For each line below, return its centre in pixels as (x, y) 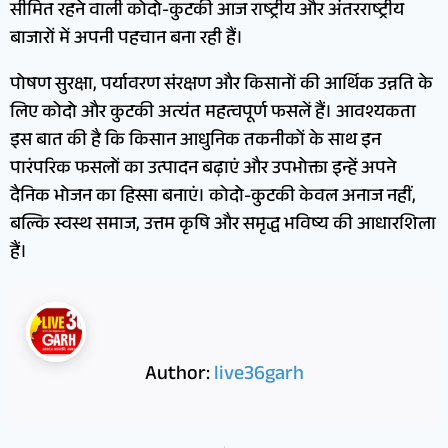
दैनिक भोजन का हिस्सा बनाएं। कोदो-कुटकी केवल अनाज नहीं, (213, 198)
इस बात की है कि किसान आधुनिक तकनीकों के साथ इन (195, 142)
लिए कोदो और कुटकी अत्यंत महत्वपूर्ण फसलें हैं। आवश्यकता (213, 114)
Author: (179, 376)
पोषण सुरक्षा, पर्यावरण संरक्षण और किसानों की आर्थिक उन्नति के (221, 86)
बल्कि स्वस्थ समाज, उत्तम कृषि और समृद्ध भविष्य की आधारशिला (223, 226)
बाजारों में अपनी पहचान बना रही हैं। (126, 40)
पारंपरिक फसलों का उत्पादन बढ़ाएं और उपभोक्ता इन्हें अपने (203, 170)
